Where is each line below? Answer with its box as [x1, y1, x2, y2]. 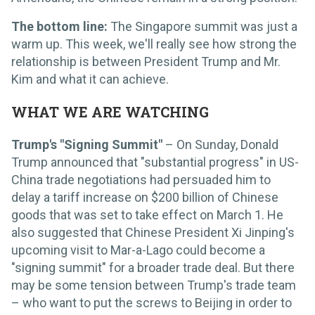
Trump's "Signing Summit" [11, 136, 162, 152]
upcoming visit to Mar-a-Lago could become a [11, 242, 265, 257]
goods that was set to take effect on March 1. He [11, 207, 283, 222]
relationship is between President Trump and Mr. [11, 53, 281, 69]
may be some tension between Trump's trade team [11, 277, 296, 292]
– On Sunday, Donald [162, 136, 278, 152]
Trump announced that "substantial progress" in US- [11, 154, 299, 169]
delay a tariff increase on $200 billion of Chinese [11, 189, 278, 205]
